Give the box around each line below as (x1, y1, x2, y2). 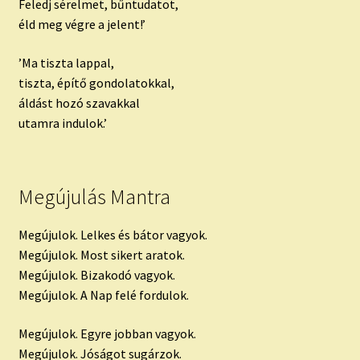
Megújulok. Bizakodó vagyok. (18, 266, 175, 283)
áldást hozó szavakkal (18, 94, 140, 111)
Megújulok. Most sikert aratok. (18, 246, 185, 263)
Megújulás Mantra (18, 183, 170, 210)
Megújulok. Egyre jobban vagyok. (18, 325, 196, 342)
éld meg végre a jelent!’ (18, 15, 145, 32)
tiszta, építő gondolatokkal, (18, 74, 174, 91)
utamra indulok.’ (18, 114, 107, 131)
